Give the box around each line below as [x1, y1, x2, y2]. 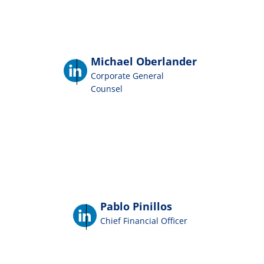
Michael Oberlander [91, 54, 197, 68]
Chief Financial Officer [100, 215, 187, 227]
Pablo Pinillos [100, 199, 172, 214]
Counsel [91, 82, 123, 94]
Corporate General [91, 70, 164, 81]
